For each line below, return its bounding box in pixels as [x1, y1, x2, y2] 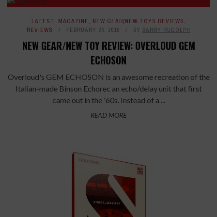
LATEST [31, 17, 54, 26]
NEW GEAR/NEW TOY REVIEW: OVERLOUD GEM [22, 38, 195, 53]
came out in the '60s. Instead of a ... [52, 95, 165, 105]
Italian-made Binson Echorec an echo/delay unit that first [15, 84, 202, 93]
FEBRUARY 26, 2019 [66, 26, 120, 34]
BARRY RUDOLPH [142, 26, 190, 34]
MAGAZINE [58, 17, 89, 26]
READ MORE [91, 111, 126, 120]
